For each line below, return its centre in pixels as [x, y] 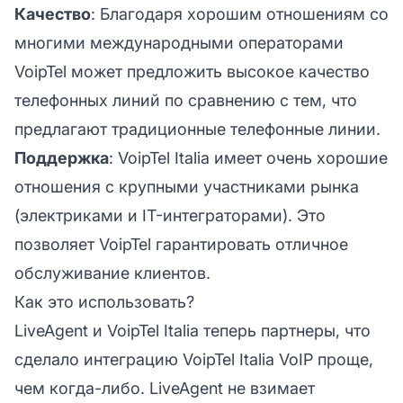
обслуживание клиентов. [112, 273]
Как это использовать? [104, 301]
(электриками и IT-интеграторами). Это [170, 215]
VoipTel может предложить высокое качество [192, 71]
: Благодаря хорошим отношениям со [240, 13]
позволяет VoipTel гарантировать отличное [181, 244]
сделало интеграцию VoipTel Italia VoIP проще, [194, 359]
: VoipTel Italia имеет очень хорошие [248, 157]
